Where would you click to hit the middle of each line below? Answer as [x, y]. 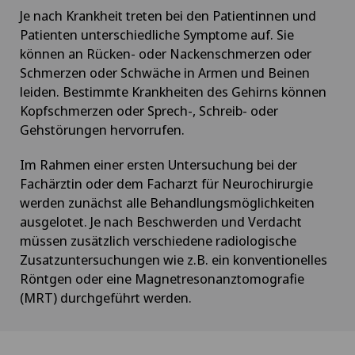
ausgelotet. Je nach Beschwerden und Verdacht [161, 221]
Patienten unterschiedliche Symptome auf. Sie [157, 34]
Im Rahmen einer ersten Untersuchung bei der [158, 164]
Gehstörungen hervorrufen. [102, 129]
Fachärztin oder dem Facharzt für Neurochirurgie [166, 183]
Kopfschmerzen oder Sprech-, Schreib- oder [149, 110]
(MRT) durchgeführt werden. [106, 297]
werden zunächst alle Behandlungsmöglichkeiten [167, 202]
